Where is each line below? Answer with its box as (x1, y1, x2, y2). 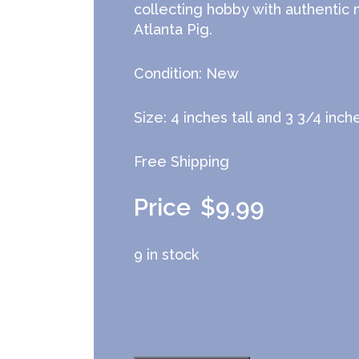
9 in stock (134, 246, 199, 263)
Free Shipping (134, 153, 229, 170)
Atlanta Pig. (134, 21, 212, 38)
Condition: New (134, 65, 239, 82)
